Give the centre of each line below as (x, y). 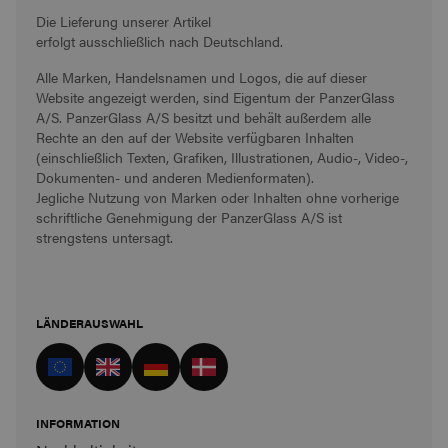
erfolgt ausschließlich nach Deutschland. (159, 40)
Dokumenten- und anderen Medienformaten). (175, 176)
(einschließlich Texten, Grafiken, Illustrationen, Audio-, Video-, (222, 156)
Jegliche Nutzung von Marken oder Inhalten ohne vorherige (217, 196)
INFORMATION (78, 422)
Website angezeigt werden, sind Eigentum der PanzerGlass (215, 96)
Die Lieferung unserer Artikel (125, 20)
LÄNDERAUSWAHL (89, 322)
